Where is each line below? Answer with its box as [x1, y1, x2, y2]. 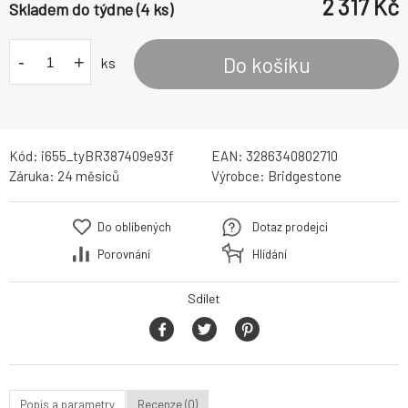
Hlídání [252, 247, 287, 262]
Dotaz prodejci [252, 219, 328, 235]
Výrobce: [210, 168, 268, 185]
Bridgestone [267, 168, 342, 185]
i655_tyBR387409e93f [41, 148, 174, 165]
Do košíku [222, 51, 311, 77]
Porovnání [97, 247, 150, 262]
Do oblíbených [97, 219, 171, 235]
